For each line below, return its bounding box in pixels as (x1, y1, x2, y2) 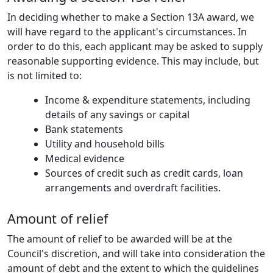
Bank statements (45, 122, 123, 136)
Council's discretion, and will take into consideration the (7, 247, 265, 261)
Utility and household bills (45, 136, 165, 151)
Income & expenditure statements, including (45, 93, 250, 107)
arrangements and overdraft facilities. (45, 180, 221, 194)
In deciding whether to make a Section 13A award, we (7, 10, 254, 24)
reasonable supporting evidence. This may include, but (7, 54, 259, 68)
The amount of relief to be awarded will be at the (7, 232, 232, 246)
